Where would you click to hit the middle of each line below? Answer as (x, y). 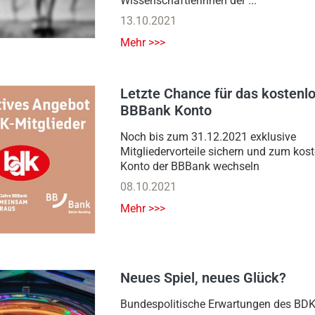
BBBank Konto (166, 111)
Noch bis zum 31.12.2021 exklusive (208, 137)
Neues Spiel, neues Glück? (203, 278)
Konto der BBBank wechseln (190, 167)
